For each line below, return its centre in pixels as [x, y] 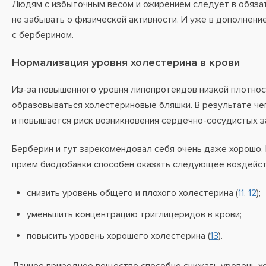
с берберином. [44, 35]
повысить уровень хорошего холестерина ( [118, 236]
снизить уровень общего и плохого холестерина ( [132, 193]
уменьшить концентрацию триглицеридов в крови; [134, 214]
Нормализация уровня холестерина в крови [126, 63]
